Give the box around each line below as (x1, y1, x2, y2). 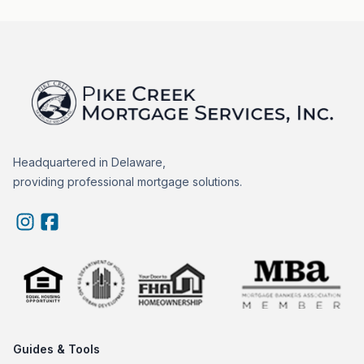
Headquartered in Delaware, (13, 155, 166, 170)
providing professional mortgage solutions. (13, 175, 242, 189)
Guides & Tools (13, 341, 100, 356)
